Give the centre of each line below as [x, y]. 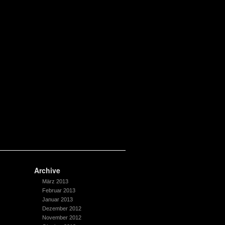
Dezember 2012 [62, 208]
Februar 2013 [59, 190]
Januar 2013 [57, 199]
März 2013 [55, 181]
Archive [47, 170]
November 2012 [62, 217]
